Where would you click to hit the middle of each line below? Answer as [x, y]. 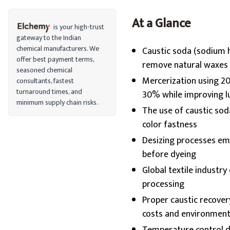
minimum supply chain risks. [57, 102]
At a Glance [161, 24]
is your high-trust [79, 27]
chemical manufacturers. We [58, 49]
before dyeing [169, 155]
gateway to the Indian [49, 38]
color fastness [169, 125]
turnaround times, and [49, 92]
